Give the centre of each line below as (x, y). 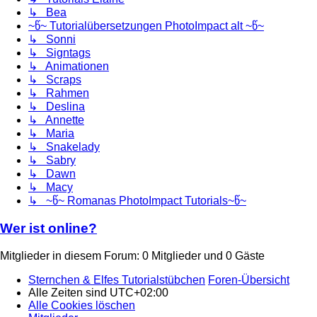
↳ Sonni (52, 40)
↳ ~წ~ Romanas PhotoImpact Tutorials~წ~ (137, 201)
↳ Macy (51, 188)
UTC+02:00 (139, 292)
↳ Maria (51, 134)
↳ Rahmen (59, 93)
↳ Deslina (57, 107)
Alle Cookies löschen (82, 305)
